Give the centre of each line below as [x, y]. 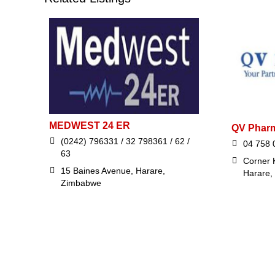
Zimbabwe [81, 183]
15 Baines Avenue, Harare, [113, 171]
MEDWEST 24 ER [90, 126]
